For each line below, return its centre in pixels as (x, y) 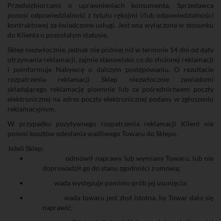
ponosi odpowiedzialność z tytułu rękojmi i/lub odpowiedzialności (110, 15)
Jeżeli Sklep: (26, 148)
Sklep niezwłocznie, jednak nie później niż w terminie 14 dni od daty (110, 50)
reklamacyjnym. (32, 109)
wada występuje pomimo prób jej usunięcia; (121, 183)
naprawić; (58, 207)
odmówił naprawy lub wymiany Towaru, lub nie (140, 158)
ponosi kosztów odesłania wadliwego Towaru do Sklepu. (92, 133)
